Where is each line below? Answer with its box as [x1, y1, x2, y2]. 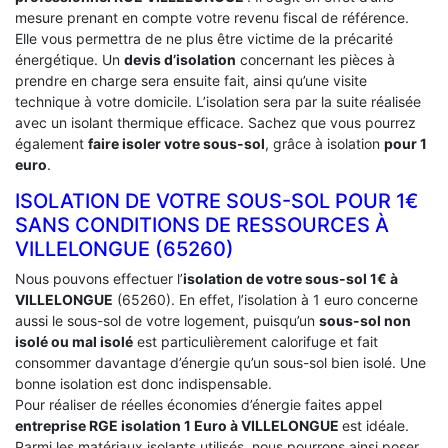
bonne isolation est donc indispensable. [15, 374, 272, 392]
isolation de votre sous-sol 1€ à [183, 269, 398, 287]
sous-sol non [319, 311, 411, 329]
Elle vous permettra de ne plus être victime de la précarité [15, 29, 393, 47]
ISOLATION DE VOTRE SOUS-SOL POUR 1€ [15, 188, 418, 213]
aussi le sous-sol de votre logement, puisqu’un [15, 311, 319, 329]
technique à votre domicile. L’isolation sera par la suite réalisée [15, 92, 421, 110]
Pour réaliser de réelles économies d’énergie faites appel [15, 395, 382, 413]
